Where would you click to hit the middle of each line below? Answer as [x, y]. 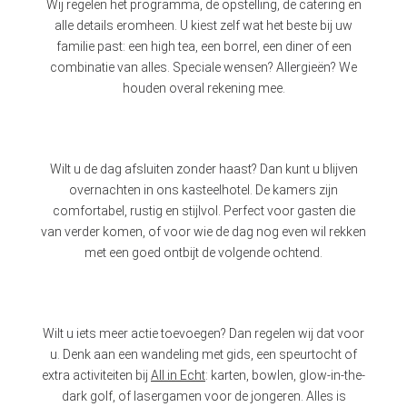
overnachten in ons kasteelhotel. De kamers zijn [203, 189]
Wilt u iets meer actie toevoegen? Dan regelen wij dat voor [203, 333]
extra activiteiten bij [96, 375]
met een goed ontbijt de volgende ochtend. [203, 252]
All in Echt [178, 375]
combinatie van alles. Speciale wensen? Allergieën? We [203, 67]
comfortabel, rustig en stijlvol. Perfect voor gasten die [203, 210]
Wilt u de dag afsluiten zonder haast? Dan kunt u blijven [203, 169]
